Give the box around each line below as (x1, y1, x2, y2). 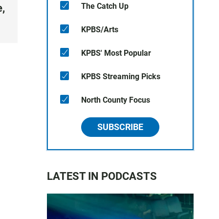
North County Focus (81, 95, 150, 105)
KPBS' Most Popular (81, 48, 151, 58)
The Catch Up (81, 1, 129, 11)
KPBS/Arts (81, 25, 118, 34)
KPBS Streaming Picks (81, 72, 160, 81)
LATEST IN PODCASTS (47, 170, 157, 182)
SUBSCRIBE (97, 122, 143, 132)
